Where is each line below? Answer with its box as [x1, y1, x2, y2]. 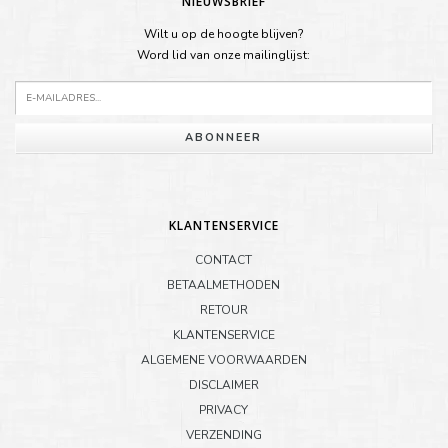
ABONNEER [185, 130, 262, 146]
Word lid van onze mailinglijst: [137, 46, 310, 63]
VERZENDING [185, 426, 262, 443]
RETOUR [199, 301, 248, 318]
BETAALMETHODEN [167, 276, 280, 293]
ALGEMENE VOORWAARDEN [140, 351, 307, 368]
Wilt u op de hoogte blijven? [143, 25, 304, 42]
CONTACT [195, 251, 252, 268]
